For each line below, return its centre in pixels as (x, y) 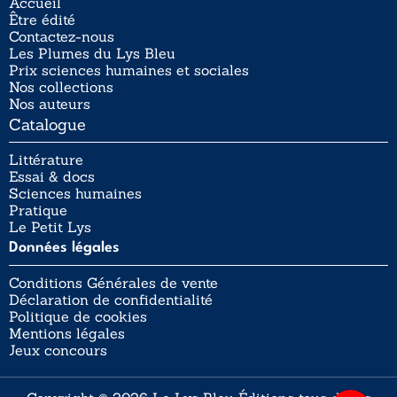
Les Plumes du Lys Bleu (92, 54)
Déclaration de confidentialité (111, 300)
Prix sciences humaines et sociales (129, 70)
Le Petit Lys (50, 227)
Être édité (42, 20)
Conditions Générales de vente (113, 283)
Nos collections (61, 87)
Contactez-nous (62, 37)
